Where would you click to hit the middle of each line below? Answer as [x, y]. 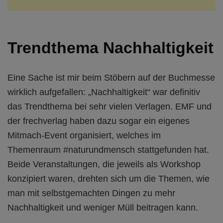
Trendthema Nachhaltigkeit [111, 48]
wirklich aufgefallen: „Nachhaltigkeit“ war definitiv [104, 92]
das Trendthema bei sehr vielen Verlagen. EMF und [110, 106]
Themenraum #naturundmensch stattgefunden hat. [108, 150]
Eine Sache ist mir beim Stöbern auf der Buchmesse [111, 77]
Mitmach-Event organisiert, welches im [84, 135]
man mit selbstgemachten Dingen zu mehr [91, 193]
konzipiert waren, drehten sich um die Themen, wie [109, 178]
